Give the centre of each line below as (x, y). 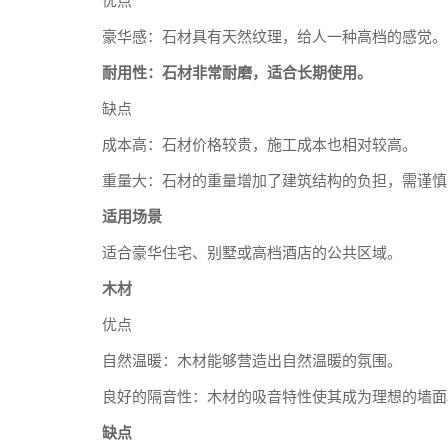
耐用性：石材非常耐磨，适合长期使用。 (237, 73)
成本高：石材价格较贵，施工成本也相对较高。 (259, 145)
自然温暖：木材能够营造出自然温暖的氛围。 (252, 361)
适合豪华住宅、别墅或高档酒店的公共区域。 (252, 253)
